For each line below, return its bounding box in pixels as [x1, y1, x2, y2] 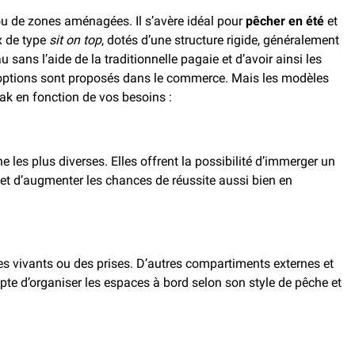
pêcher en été [246, 13, 324, 29]
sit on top [49, 32, 101, 48]
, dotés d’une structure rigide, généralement [101, 32, 339, 48]
